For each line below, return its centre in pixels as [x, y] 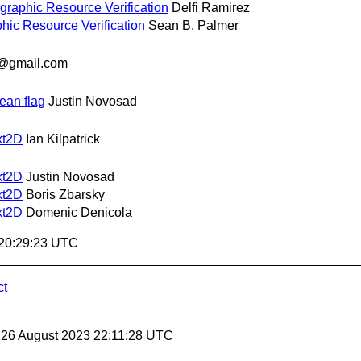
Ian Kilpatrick [63, 139]
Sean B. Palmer [193, 25]
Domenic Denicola [79, 213]
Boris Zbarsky [65, 195]
